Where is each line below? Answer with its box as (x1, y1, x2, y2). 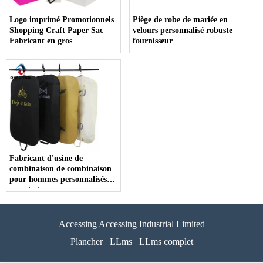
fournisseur (133, 36, 173, 46)
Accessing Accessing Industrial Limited (58, 219, 205, 230)
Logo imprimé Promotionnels (9, 15, 114, 25)
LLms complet (139, 237, 193, 247)
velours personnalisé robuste (133, 26, 233, 35)
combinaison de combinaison (9, 164, 112, 174)
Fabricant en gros (9, 36, 72, 46)
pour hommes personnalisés (9, 175, 107, 184)
